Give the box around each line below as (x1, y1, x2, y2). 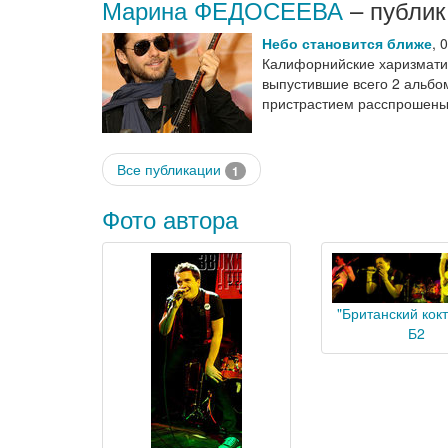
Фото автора (102, 201, 238, 237)
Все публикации (117, 159, 225, 179)
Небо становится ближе (262, 33, 432, 53)
